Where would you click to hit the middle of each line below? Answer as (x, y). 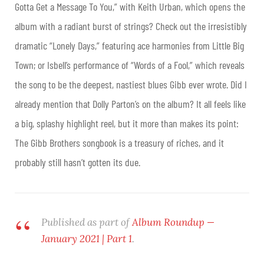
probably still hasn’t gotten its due (77, 162)
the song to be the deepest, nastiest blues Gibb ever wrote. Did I (131, 84)
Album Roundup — (173, 222)
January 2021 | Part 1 (87, 238)
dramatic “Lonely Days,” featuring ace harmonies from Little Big (129, 45)
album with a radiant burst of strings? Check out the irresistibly (131, 26)
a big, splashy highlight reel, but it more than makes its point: (127, 123)
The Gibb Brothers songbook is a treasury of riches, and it (119, 142)
